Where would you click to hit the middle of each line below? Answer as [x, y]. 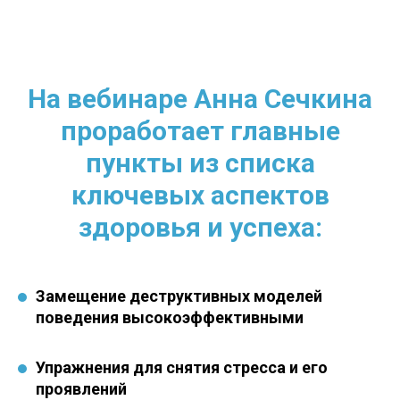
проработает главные [200, 131]
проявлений [81, 389]
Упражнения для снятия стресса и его [182, 367]
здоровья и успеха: [200, 227]
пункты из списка [200, 163]
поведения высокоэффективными [170, 317]
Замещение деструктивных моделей [179, 296]
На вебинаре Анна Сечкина [200, 99]
